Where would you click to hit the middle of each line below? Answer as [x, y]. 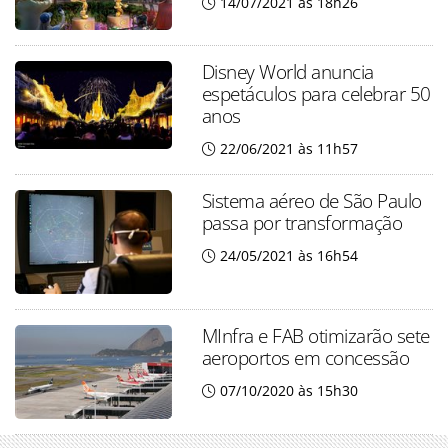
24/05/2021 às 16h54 [288, 256]
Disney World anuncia [287, 72]
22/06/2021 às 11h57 [288, 149]
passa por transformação [302, 223]
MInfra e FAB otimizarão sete [315, 336]
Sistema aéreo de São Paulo [311, 201]
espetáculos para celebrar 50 [316, 94]
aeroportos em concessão [305, 358]
